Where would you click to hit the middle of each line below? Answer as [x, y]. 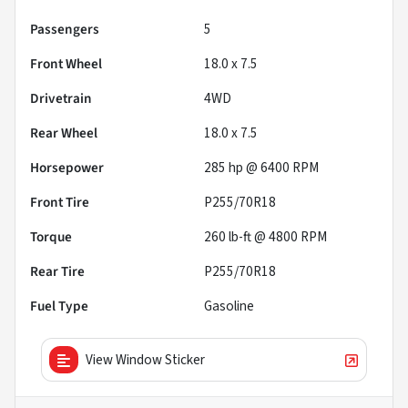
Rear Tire [57, 271]
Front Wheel [66, 63]
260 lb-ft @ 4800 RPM [265, 236]
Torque [51, 236]
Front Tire [60, 202]
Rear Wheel [64, 133]
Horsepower [67, 167]
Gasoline [229, 306]
